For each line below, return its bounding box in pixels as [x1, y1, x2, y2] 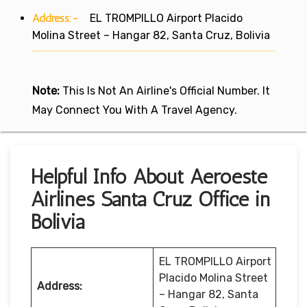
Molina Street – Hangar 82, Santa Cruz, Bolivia [32, 28, 270, 42]
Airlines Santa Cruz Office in [31, 186, 270, 212]
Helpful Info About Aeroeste [31, 164, 267, 189]
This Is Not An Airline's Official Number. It [60, 84, 270, 97]
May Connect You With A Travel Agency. [32, 103, 237, 116]
